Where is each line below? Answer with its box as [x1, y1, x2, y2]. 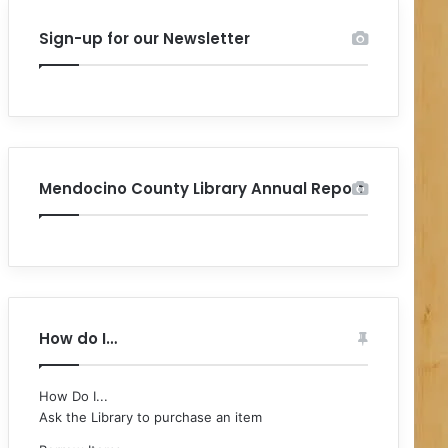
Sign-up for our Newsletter [39, 28, 251, 50]
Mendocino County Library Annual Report [39, 178, 366, 200]
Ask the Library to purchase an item [39, 409, 263, 426]
